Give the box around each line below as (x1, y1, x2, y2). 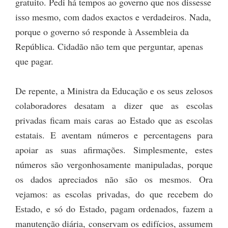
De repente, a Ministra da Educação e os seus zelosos (15, 84, 213, 97)
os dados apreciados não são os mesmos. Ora (15, 173, 213, 186)
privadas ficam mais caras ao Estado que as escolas (15, 114, 213, 127)
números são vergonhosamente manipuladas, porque (15, 158, 213, 171)
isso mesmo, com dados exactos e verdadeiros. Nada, (15, 11, 211, 23)
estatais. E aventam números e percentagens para (15, 129, 213, 141)
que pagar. (15, 55, 53, 68)
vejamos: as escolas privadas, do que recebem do (15, 188, 213, 201)
